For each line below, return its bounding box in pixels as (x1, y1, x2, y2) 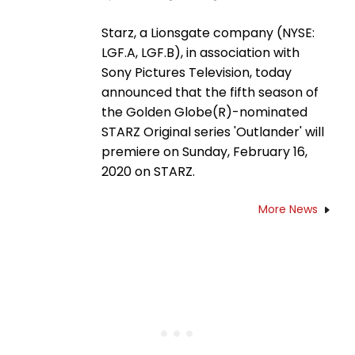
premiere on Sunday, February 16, (101, 143, 307, 162)
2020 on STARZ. (101, 162, 195, 181)
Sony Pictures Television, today (101, 63, 292, 82)
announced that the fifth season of (101, 83, 319, 102)
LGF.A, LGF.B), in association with (101, 44, 300, 63)
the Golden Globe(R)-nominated (101, 103, 307, 122)
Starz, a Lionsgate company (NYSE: (101, 24, 315, 43)
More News (258, 201, 318, 218)
